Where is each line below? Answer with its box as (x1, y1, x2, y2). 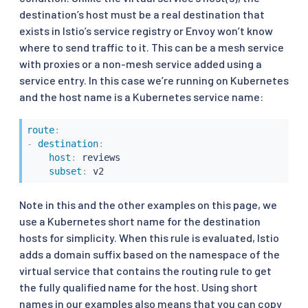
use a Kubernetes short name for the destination (19, 214, 261, 228)
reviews (76, 152, 120, 164)
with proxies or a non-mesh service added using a (19, 56, 262, 70)
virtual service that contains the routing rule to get (19, 264, 272, 278)
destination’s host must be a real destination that (19, 7, 265, 21)
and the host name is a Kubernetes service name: (19, 89, 263, 103)
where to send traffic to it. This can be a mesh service (19, 40, 284, 54)
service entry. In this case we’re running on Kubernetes (19, 73, 289, 87)
